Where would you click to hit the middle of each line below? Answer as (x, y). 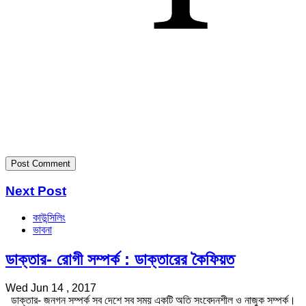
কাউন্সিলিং (49, 217)
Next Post (36, 191)
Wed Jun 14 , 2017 (51, 288)
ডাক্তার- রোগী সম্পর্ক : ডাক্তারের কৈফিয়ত (120, 259)
